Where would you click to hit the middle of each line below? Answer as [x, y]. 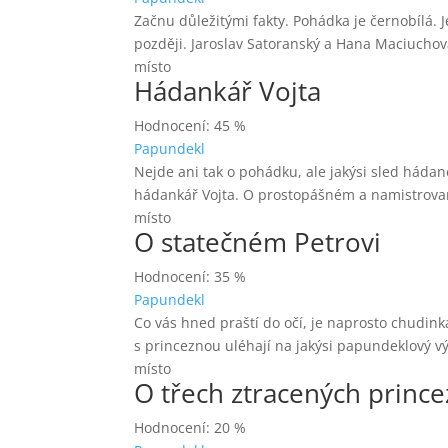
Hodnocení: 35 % [190, 276]
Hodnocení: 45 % [190, 125]
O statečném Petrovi [258, 242]
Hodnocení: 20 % [190, 427]
